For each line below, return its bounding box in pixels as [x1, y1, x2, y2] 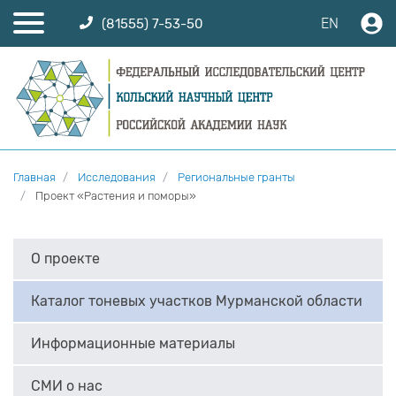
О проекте [31, 250, 100, 268]
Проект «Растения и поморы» [35, 189, 196, 203]
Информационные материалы [31, 335, 235, 353]
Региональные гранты [178, 171, 295, 185]
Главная [13, 171, 56, 185]
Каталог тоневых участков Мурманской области [31, 293, 362, 310]
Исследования [78, 171, 156, 185]
